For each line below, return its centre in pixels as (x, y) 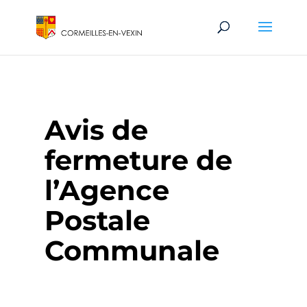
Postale (97, 220)
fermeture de (138, 160)
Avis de (96, 130)
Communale (132, 250)
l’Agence (107, 190)
